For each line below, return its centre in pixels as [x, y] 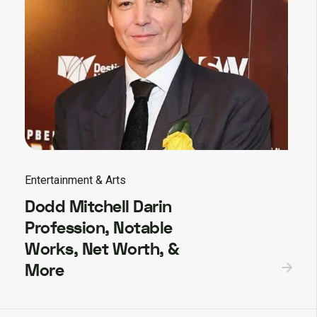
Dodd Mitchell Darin [98, 207]
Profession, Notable [99, 229]
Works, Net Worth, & [102, 250]
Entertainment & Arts [75, 180]
